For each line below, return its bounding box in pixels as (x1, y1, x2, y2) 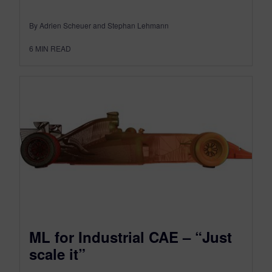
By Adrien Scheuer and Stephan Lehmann (29, 19, 169, 30)
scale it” (29, 243, 86, 265)
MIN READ (35, 42, 71, 53)
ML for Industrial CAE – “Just (29, 226, 232, 248)
